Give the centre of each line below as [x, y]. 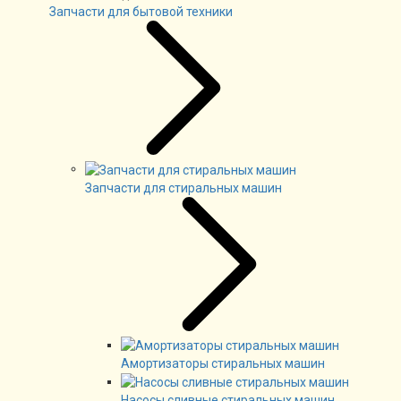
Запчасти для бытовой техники [141, 12]
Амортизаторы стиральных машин [223, 363]
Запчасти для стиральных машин [183, 188]
